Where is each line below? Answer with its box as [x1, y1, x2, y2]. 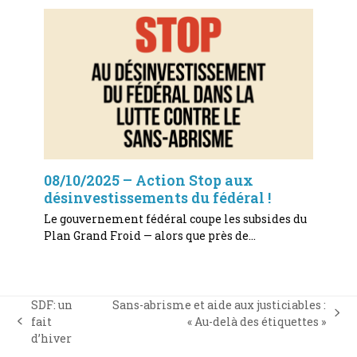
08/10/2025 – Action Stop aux [43, 170, 253, 190]
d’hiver [30, 330, 72, 346]
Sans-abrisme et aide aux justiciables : [112, 296, 327, 312]
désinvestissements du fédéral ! [43, 187, 271, 207]
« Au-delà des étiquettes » [187, 313, 327, 329]
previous [17, 320, 66, 336]
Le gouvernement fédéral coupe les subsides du [43, 210, 307, 226]
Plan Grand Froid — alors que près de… [43, 227, 256, 243]
